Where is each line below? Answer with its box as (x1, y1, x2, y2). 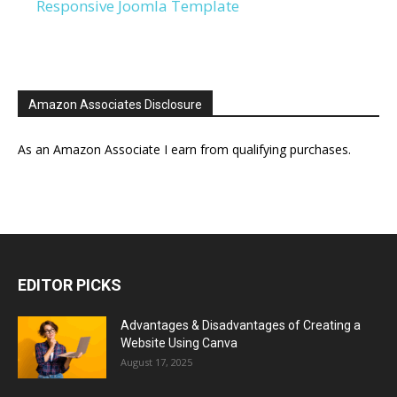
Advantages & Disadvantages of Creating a (121, 317, 361, 332)
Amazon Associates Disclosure (28, 97, 202, 112)
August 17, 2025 (121, 354, 192, 369)
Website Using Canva (121, 335, 237, 350)
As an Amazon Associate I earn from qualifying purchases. (18, 140, 351, 158)
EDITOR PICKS (18, 275, 121, 294)
